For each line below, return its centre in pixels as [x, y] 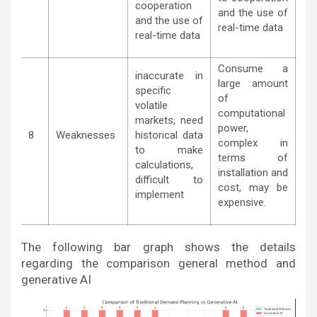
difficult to [169, 180]
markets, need [169, 120]
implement [160, 195]
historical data [169, 135]
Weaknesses [86, 135]
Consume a [253, 69]
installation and [253, 173]
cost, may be [253, 188]
